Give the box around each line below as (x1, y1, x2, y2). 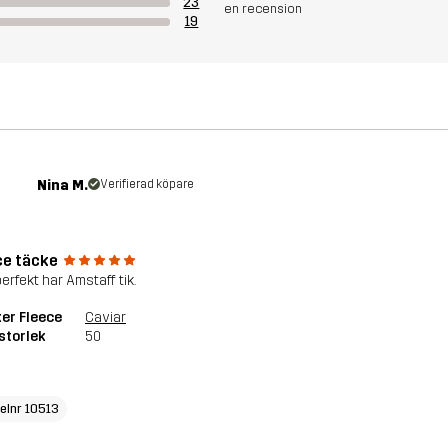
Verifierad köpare (100, 176, 195, 191)
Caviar (85, 308, 126, 326)
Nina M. (37, 176, 89, 194)
